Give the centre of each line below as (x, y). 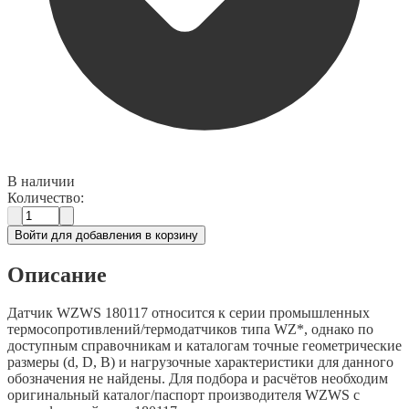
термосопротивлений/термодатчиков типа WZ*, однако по (190, 330)
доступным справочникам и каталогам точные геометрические (204, 346)
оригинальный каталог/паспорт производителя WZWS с (184, 395)
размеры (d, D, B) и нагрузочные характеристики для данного (200, 362)
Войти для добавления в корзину (106, 235)
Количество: (46, 197)
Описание (57, 274)
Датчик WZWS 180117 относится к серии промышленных (189, 313)
